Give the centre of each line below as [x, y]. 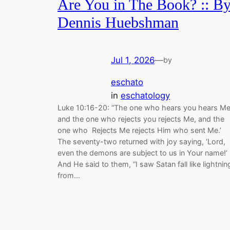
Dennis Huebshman [118, 23]
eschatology [145, 95]
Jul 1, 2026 [133, 60]
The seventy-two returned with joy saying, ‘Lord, [141, 141]
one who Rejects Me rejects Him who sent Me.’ [139, 130]
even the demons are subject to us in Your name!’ [142, 152]
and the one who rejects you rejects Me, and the [141, 119]
